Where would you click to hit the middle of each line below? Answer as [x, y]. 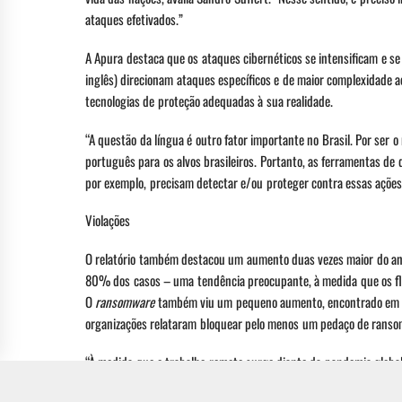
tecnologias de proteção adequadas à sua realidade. [209, 100]
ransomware [125, 302]
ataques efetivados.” [135, 19]
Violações [108, 220]
